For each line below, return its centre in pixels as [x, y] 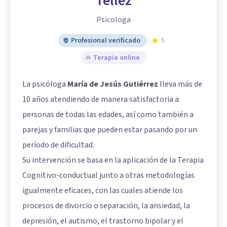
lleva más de [180, 84]
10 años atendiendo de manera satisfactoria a [101, 99]
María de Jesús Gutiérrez [113, 84]
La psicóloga [45, 84]
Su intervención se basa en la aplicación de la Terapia [113, 160]
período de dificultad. [58, 145]
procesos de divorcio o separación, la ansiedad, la [106, 206]
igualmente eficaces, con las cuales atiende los [103, 191]
